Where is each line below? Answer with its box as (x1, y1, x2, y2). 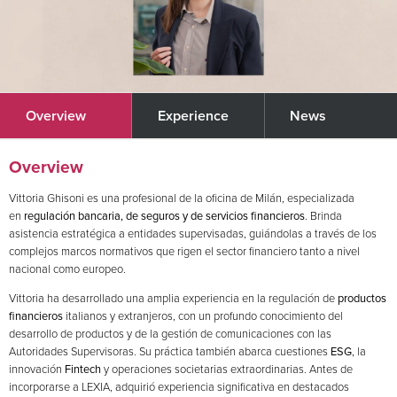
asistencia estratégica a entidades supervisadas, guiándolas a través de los (8, 224, 377, 242)
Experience (158, 105, 230, 127)
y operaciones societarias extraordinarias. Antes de (100, 360, 353, 378)
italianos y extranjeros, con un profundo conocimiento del (62, 307, 343, 324)
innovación (8, 360, 65, 378)
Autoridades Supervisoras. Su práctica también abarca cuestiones (8, 342, 331, 360)
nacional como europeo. (8, 260, 126, 277)
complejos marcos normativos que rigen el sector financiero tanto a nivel (8, 242, 360, 260)
